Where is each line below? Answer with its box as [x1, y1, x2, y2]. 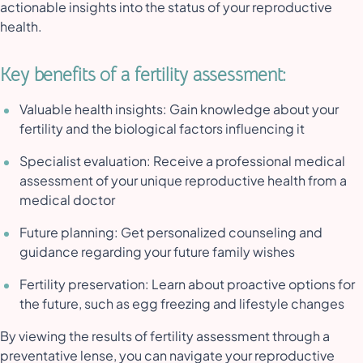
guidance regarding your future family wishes [19, 243, 297, 261]
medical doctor [19, 191, 117, 209]
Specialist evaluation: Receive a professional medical [19, 152, 345, 170]
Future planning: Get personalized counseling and [19, 224, 322, 241]
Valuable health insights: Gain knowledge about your [19, 100, 339, 118]
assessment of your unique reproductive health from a [19, 172, 347, 190]
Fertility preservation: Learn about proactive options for [19, 275, 355, 293]
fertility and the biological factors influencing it [19, 120, 307, 138]
